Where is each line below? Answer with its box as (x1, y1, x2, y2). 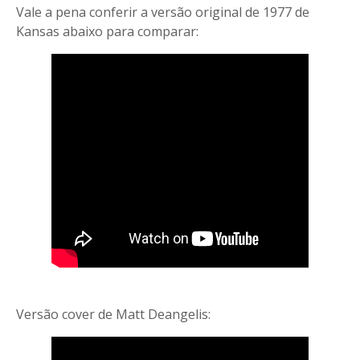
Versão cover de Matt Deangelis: (16, 305, 211, 323)
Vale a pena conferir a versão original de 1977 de (16, 3, 309, 21)
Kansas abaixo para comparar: (16, 22, 202, 40)
